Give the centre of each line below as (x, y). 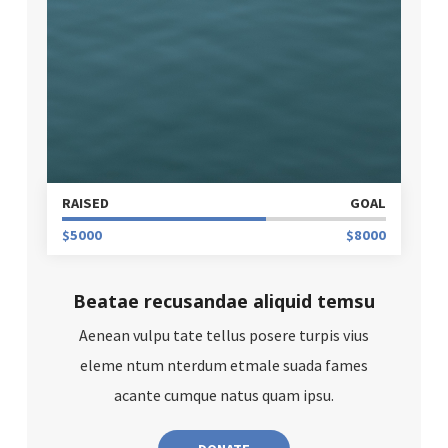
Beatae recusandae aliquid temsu (223, 301)
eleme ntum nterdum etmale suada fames (223, 365)
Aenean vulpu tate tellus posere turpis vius (223, 335)
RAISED (85, 203)
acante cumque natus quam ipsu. (223, 395)
